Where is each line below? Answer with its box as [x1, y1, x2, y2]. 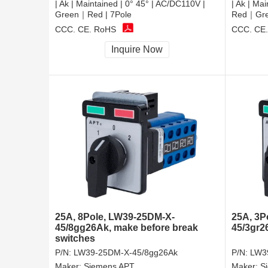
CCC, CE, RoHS [55, 24, 116, 34]
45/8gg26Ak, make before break [55, 223, 198, 233]
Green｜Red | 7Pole [55, 10, 132, 20]
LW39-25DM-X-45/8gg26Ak [74, 248, 178, 258]
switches [55, 233, 95, 244]
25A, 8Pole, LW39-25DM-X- [55, 212, 175, 223]
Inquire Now [111, 44, 163, 55]
